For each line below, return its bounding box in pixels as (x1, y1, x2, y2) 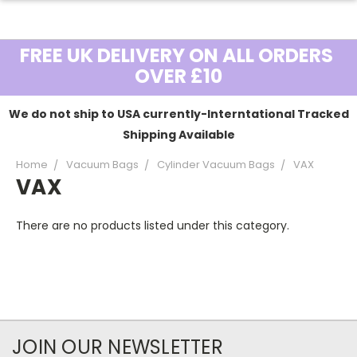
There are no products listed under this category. (16, 218, 289, 233)
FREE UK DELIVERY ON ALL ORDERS (20, 42, 337, 69)
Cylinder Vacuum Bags (157, 157, 275, 172)
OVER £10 (135, 63, 222, 89)
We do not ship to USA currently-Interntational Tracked (8, 106, 349, 122)
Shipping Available (122, 127, 235, 143)
